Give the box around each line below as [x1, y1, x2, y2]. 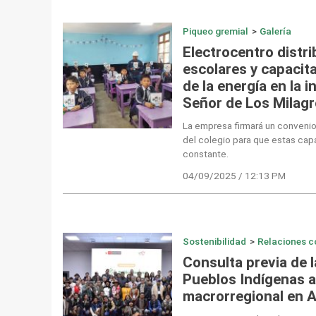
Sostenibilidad [182, 235, 246, 247]
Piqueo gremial [182, 25, 248, 37]
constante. [182, 148, 229, 160]
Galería [260, 25, 292, 37]
